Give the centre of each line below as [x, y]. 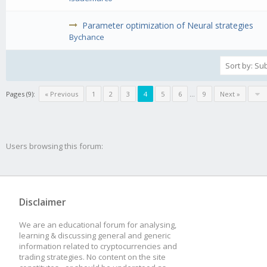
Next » [230, 94]
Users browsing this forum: [55, 146]
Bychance [87, 37]
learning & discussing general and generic [95, 235]
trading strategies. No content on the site [92, 257]
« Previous [61, 94]
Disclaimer [43, 202]
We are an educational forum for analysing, [98, 224]
